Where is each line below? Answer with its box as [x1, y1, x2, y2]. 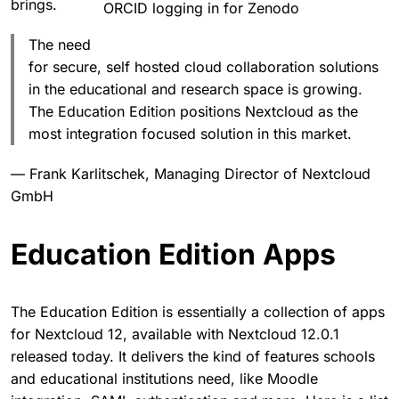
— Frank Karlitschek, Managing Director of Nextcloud [11, 165, 370, 183]
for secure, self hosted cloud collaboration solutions [28, 58, 379, 77]
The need [28, 36, 91, 54]
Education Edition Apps [11, 237, 336, 273]
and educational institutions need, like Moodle [11, 370, 318, 388]
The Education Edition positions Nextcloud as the [28, 102, 358, 121]
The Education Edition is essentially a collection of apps [11, 303, 385, 322]
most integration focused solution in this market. [28, 125, 352, 143]
